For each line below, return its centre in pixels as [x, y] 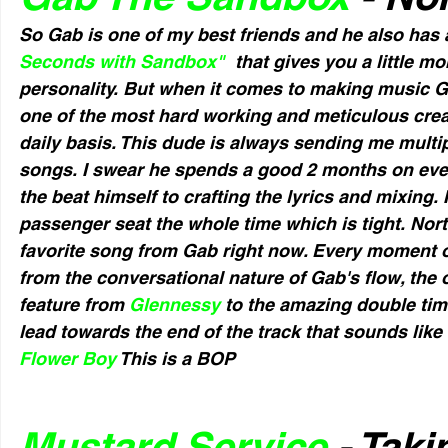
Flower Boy [67, 358]
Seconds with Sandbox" [122, 61]
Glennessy [177, 304]
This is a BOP [175, 358]
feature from [74, 304]
